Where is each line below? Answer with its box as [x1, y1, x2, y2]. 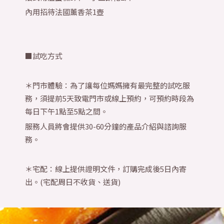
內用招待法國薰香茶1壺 [25, 6, 104, 17]
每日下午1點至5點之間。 [25, 106, 108, 117]
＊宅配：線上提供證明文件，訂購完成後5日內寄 [25, 163, 186, 174]
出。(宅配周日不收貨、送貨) [25, 176, 120, 187]
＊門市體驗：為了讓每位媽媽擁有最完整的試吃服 [25, 80, 190, 91]
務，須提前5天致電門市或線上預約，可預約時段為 [25, 93, 194, 104]
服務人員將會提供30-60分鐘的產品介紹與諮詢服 [25, 120, 186, 131]
